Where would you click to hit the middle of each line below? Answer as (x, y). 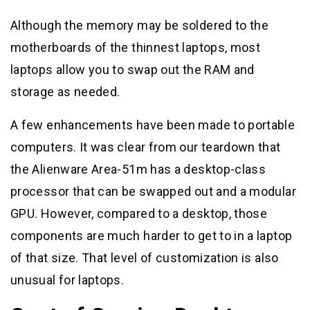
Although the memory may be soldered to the (140, 25)
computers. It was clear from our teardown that (146, 147)
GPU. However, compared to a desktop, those (139, 213)
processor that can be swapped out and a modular (153, 191)
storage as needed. (65, 91)
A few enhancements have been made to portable (153, 125)
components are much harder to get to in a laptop (152, 235)
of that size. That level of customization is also (145, 257)
